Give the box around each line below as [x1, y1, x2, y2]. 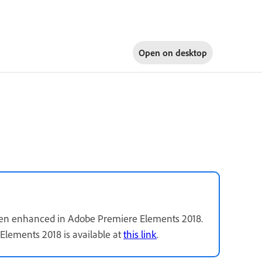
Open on [138, 46, 175, 58]
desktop [175, 46, 207, 58]
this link [123, 227, 157, 240]
